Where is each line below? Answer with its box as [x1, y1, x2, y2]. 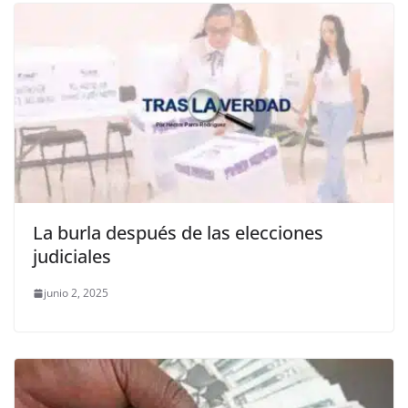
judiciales [33, 244, 111, 270]
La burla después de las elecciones [33, 220, 323, 246]
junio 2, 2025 [44, 285, 108, 301]
